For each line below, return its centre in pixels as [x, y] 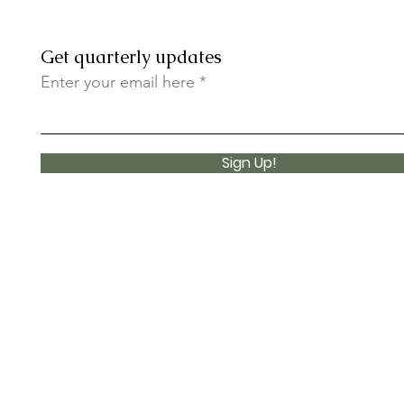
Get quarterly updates [132, 56]
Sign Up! [250, 162]
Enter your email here [118, 82]
